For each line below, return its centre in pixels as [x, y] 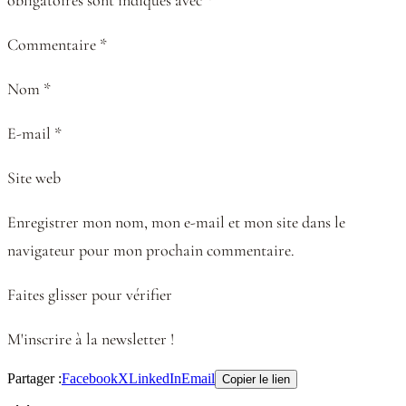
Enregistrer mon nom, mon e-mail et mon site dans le [176, 222]
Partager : [34, 378]
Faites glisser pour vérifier [90, 294]
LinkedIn [155, 378]
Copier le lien [256, 379]
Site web [34, 177]
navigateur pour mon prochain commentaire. [151, 250]
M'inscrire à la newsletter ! [91, 338]
